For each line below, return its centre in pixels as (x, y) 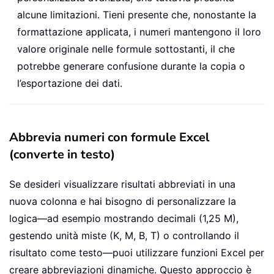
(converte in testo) (62, 155)
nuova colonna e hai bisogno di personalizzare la (123, 202)
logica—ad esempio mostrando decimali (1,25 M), (124, 219)
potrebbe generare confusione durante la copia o (131, 66)
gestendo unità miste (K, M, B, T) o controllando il (124, 236)
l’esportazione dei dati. (70, 83)
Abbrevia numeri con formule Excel (109, 138)
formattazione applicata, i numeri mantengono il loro (139, 32)
